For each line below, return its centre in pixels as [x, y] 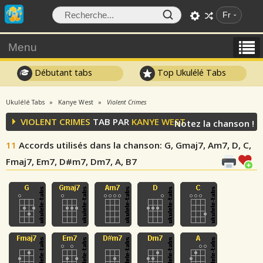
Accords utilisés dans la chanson [89, 145]
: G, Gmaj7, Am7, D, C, [205, 145]
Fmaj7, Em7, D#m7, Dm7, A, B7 [71, 161]
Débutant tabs [62, 72]
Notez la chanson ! [214, 123]
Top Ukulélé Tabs [191, 72]
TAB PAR [111, 122]
